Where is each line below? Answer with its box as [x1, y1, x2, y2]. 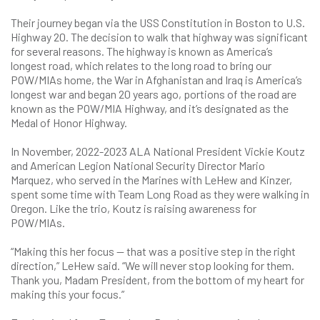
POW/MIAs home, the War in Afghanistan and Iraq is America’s [11, 73, 302, 86]
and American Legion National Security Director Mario [11, 159, 265, 172]
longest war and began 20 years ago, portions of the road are [11, 87, 296, 101]
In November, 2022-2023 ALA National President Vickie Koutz [11, 144, 305, 158]
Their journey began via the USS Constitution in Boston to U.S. [11, 16, 305, 29]
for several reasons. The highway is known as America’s [11, 44, 273, 58]
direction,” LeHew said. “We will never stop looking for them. [11, 259, 294, 272]
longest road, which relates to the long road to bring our [11, 59, 271, 72]
